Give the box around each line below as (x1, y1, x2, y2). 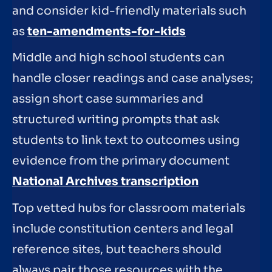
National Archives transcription (12, 174, 199, 189)
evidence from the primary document (12, 154, 229, 169)
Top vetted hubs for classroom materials (12, 201, 245, 216)
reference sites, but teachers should (12, 242, 222, 257)
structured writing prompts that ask (12, 112, 220, 127)
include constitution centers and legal (12, 222, 233, 237)
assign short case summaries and (12, 92, 203, 107)
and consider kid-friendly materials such (12, 3, 246, 18)
